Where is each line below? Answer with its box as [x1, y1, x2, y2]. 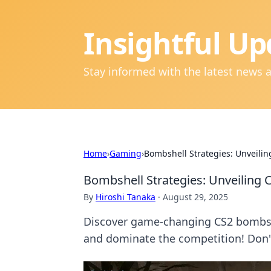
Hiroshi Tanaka [96, 191, 155, 203]
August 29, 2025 [163, 191, 228, 203]
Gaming [109, 148, 142, 159]
